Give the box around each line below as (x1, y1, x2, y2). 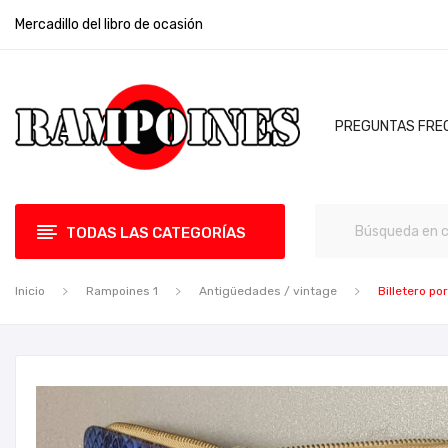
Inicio (15, 284, 45, 298)
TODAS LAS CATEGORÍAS (66, 224, 246, 242)
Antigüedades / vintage (199, 284, 337, 298)
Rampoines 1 (86, 284, 158, 298)
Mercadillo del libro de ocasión (15, 16, 203, 33)
